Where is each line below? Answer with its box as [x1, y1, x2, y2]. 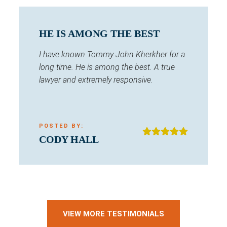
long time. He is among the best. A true [39, 62, 175, 72]
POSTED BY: [39, 123, 84, 130]
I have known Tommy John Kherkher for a [39, 50, 185, 60]
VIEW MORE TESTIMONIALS [63, 209, 164, 219]
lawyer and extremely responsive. [39, 75, 153, 85]
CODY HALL [39, 134, 99, 145]
